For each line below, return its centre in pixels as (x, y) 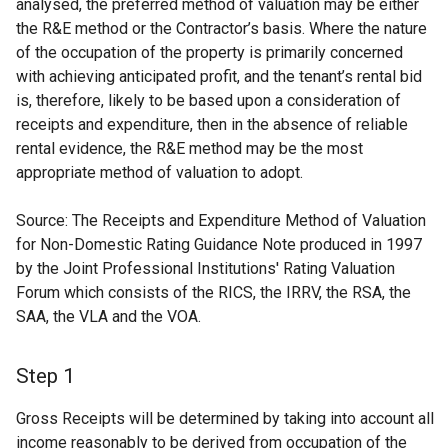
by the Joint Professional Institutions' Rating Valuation (205, 268)
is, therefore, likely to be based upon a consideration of (208, 100)
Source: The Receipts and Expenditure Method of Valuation (221, 220)
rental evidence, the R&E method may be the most (189, 148)
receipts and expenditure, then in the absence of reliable (212, 124)
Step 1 (45, 376)
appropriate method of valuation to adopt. (159, 172)
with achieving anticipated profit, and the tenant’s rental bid (219, 76)
